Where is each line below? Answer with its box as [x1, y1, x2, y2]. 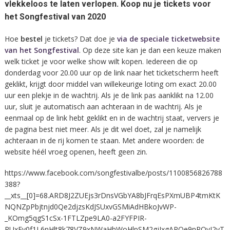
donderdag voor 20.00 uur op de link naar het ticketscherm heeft [4, 68, 219, 78]
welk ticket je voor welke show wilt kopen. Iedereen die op [4, 56, 198, 67]
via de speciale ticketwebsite [117, 34, 220, 44]
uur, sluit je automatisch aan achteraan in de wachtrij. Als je [4, 102, 202, 112]
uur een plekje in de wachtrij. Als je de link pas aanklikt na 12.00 [4, 90, 214, 101]
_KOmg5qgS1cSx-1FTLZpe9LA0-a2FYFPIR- [4, 213, 147, 223]
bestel [20, 34, 43, 44]
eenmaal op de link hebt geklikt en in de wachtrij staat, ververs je [4, 113, 219, 123]
